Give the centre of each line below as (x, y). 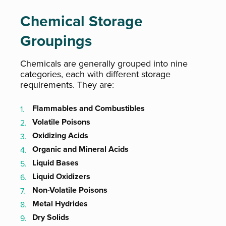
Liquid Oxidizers (61, 176)
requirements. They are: (67, 85)
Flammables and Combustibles (89, 108)
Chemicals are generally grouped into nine (104, 64)
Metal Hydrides (60, 204)
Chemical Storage (81, 21)
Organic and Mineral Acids (80, 149)
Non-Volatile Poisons (70, 190)
